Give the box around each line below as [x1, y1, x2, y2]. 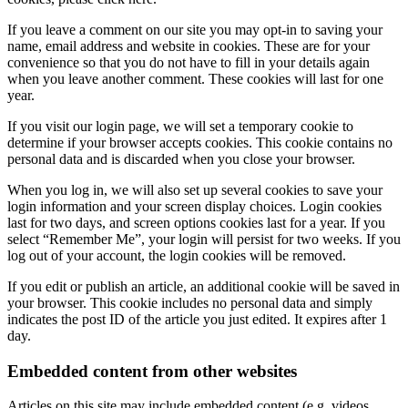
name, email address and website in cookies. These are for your [7, 38, 370, 55]
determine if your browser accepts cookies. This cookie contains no [7, 135, 393, 151]
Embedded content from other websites [7, 361, 297, 381]
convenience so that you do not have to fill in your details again [7, 55, 370, 71]
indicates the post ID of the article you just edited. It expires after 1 [7, 311, 387, 328]
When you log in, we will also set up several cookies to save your [7, 182, 382, 199]
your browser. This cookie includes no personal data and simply [7, 295, 372, 311]
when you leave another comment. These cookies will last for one [7, 71, 383, 87]
